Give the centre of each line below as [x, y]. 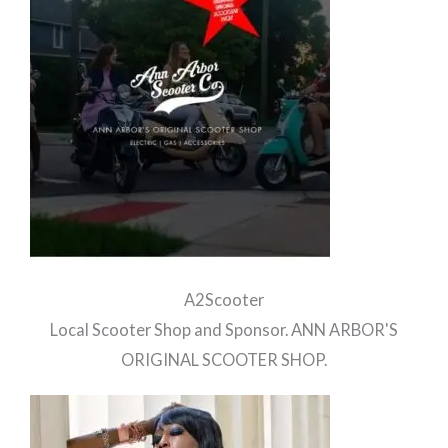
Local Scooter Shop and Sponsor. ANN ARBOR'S [224, 329]
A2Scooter [224, 299]
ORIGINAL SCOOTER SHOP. [224, 359]
